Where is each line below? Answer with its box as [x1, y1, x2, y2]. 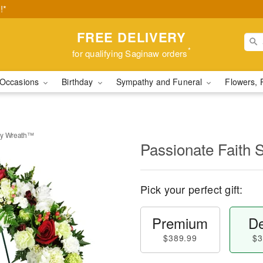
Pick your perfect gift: [140, 181, 242, 197]
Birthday [62, 76, 96, 87]
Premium [152, 213, 208, 233]
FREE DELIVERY [76, 27, 187, 46]
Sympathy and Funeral [116, 76, 205, 87]
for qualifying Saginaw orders [72, 46, 188, 59]
